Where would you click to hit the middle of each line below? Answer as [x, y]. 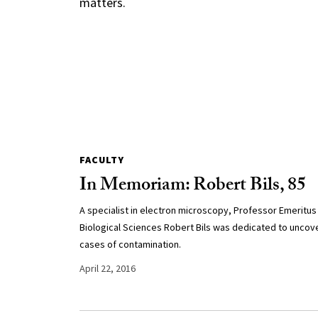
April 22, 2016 [107, 268]
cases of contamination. [130, 244]
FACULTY [102, 160]
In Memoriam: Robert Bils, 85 [192, 187]
